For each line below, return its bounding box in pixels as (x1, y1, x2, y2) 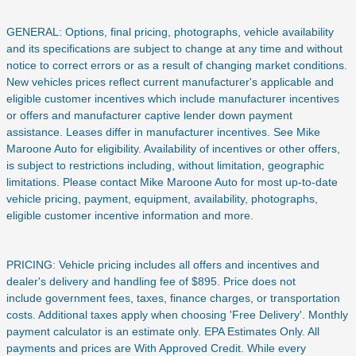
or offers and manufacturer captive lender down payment (6, 109, 292, 122)
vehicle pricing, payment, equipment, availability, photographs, (6, 192, 318, 206)
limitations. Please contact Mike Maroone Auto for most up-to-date (6, 176, 338, 189)
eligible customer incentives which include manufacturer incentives (6, 92, 339, 106)
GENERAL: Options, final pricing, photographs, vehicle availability (6, 25, 334, 39)
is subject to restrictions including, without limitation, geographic (6, 159, 324, 172)
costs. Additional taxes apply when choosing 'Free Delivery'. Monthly (6, 308, 348, 322)
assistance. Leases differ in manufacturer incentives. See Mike (6, 126, 320, 139)
